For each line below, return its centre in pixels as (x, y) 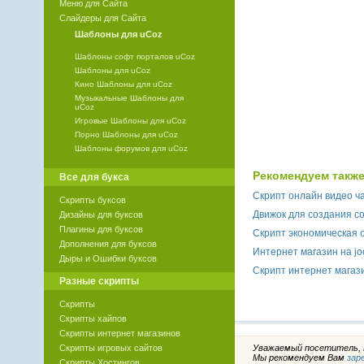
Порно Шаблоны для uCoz (126, 135)
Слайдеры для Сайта (102, 18)
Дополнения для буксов (108, 244)
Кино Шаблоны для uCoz (123, 84)
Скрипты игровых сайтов (110, 348)
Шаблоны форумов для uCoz (131, 149)
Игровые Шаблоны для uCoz (130, 121)
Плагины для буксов (101, 230)
